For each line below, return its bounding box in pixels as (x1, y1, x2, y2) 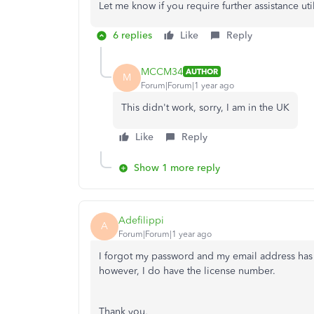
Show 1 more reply (134, 162, 220, 174)
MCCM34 (141, 65, 183, 78)
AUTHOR (186, 67, 218, 76)
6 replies (113, 29, 152, 41)
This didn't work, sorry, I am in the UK (121, 102, 289, 114)
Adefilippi (118, 214, 164, 226)
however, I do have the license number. (99, 265, 275, 277)
